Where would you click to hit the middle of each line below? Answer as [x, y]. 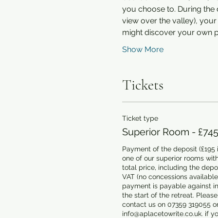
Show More [143, 49]
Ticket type [140, 118]
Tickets [143, 85]
